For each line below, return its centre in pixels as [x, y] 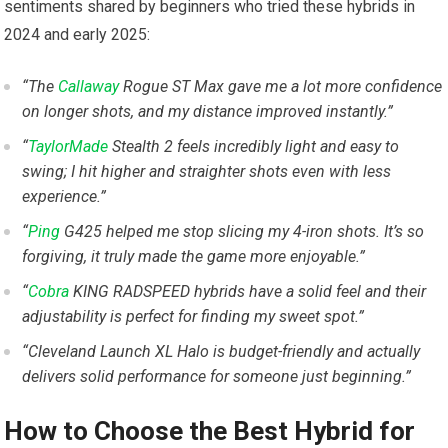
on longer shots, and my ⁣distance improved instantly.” [208, 112]
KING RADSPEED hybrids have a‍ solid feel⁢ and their [248, 292]
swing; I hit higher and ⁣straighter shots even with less [207, 172]
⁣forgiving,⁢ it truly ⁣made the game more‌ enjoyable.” [194, 257]
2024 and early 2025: [77, 35]
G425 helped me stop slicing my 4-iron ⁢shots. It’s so [242, 232]
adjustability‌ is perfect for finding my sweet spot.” [193, 317]
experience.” [64, 197]
